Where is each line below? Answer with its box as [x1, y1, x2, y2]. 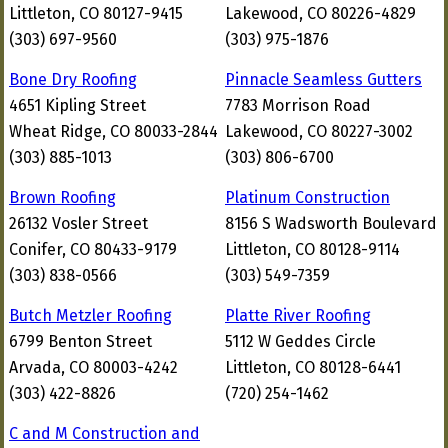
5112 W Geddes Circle [225, 332, 376, 351]
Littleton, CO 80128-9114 [225, 240, 400, 259]
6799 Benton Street [9, 332, 152, 351]
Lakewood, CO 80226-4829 [225, 4, 416, 23]
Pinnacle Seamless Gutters [225, 70, 422, 89]
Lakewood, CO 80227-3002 [225, 122, 413, 141]
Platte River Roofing [225, 306, 371, 325]
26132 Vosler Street [9, 214, 148, 233]
